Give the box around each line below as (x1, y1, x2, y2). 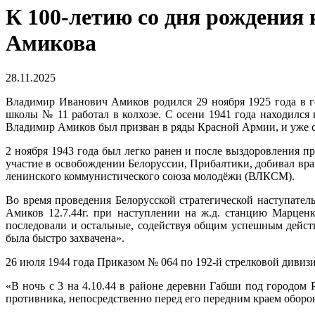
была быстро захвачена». (6, 231, 130, 244)
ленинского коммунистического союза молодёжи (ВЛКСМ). (6, 169, 295, 182)
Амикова (6, 30, 96, 56)
